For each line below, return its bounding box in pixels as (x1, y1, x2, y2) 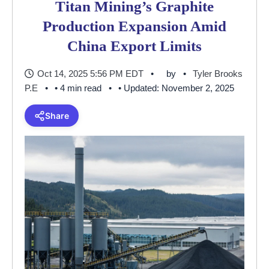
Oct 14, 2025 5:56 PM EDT (37, 68, 144, 79)
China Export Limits (67, 37, 202, 55)
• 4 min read (55, 83, 101, 93)
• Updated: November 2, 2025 (118, 83, 234, 93)
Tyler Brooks (193, 68, 243, 79)
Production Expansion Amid (43, 17, 226, 35)
